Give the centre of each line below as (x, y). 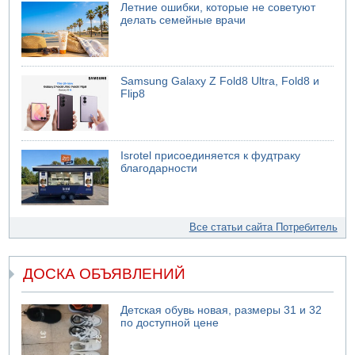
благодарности (159, 168)
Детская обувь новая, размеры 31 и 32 (221, 311)
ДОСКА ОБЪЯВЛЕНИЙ (105, 274)
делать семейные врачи (183, 20)
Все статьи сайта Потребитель (263, 227)
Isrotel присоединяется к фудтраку (211, 155)
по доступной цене (170, 323)
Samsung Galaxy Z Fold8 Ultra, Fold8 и (220, 82)
